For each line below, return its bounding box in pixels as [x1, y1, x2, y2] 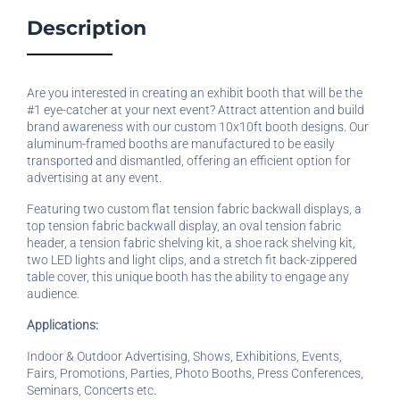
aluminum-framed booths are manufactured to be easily [27, 136, 335, 151]
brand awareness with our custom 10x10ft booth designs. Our [27, 119, 369, 134]
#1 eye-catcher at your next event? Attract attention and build [27, 102, 364, 117]
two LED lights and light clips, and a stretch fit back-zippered [27, 252, 357, 267]
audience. [27, 286, 79, 301]
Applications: [27, 317, 98, 332]
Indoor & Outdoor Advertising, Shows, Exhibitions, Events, [27, 348, 342, 363]
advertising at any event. [27, 170, 162, 185]
